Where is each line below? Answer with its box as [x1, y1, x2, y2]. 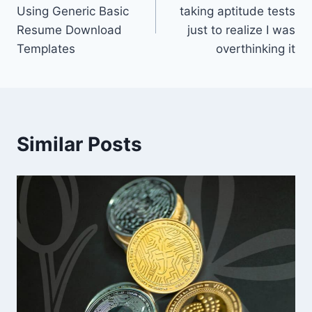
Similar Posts [17, 132, 142, 156]
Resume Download [17, 22, 122, 37]
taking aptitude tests [180, 3, 295, 18]
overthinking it [216, 41, 295, 56]
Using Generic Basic [17, 3, 129, 18]
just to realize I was [187, 22, 295, 37]
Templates [17, 41, 75, 56]
